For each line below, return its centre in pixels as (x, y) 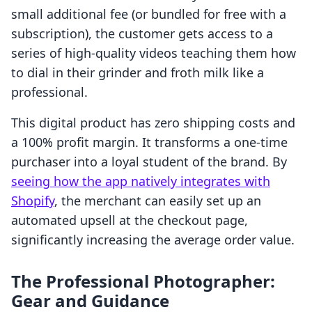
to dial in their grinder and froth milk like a (138, 73)
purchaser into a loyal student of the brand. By (149, 162)
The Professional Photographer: (143, 281)
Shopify (33, 201)
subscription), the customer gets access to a (142, 34)
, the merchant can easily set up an (158, 201)
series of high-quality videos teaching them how (154, 53)
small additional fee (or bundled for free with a (149, 14)
